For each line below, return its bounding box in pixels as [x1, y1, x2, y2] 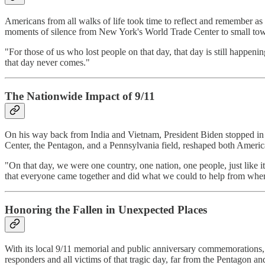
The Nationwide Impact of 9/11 [5, 89, 155, 102]
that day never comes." [5, 57, 90, 67]
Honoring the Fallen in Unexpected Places [5, 203, 207, 216]
